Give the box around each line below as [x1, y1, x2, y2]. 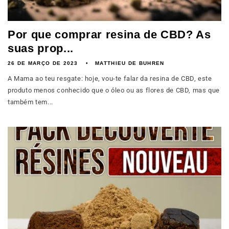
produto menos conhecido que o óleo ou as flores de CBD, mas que [8, 86, 220, 94]
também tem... [8, 98, 53, 106]
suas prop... [8, 42, 74, 55]
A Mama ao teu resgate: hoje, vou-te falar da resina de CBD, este [8, 75, 212, 82]
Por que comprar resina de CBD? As [8, 28, 211, 41]
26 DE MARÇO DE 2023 [8, 60, 78, 66]
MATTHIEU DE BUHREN [95, 60, 165, 66]
